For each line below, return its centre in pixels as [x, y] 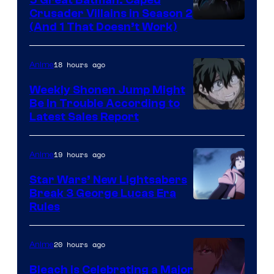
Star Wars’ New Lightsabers [108, 180]
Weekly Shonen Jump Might [107, 90]
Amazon [215, 28]
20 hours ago [80, 244]
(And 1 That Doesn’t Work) [103, 27]
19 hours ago [80, 154]
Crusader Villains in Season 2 [111, 13]
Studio [209, 117]
